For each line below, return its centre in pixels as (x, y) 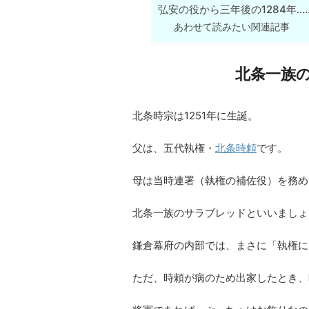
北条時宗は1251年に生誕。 (195, 115)
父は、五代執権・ (174, 148)
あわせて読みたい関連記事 (232, 26)
